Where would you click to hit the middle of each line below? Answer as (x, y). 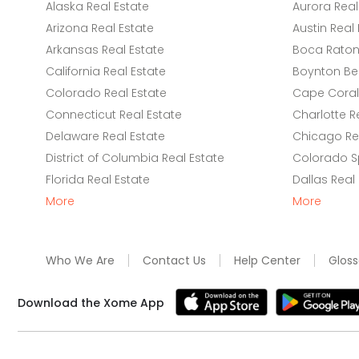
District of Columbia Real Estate (135, 158)
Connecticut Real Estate (114, 115)
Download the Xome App (91, 303)
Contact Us (174, 260)
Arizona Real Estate (100, 28)
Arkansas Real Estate (105, 50)
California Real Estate (106, 71)
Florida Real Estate (98, 179)
